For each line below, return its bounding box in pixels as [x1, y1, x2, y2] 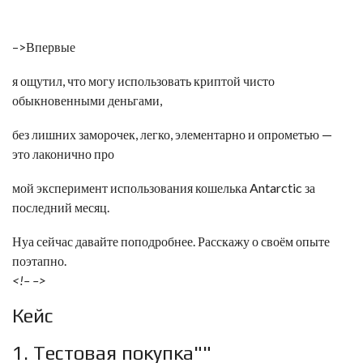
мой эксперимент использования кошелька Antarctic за [12, 180, 315, 195]
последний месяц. [12, 199, 109, 215]
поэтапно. [12, 253, 66, 268]
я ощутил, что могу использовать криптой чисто [12, 73, 275, 88]
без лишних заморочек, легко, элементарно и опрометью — [12, 126, 332, 142]
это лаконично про [12, 146, 114, 161]
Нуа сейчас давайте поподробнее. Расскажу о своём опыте [12, 233, 330, 249]
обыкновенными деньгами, [12, 92, 162, 108]
